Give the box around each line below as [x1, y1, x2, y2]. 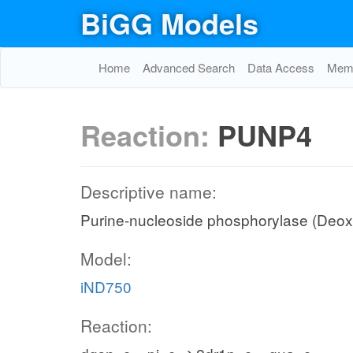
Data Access [247, 59, 314, 76]
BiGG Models [80, 2, 258, 43]
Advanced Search [143, 59, 235, 76]
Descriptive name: [80, 180, 217, 203]
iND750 [80, 276, 132, 297]
